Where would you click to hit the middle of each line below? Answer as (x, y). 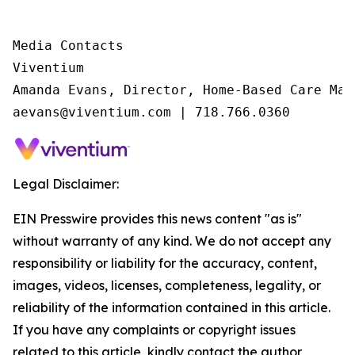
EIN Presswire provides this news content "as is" (157, 219)
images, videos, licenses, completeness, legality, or (167, 285)
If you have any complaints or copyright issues (154, 330)
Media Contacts (68, 46)
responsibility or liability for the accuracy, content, (165, 263)
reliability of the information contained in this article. (172, 307)
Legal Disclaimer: (66, 184)
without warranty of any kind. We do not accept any (172, 241)
